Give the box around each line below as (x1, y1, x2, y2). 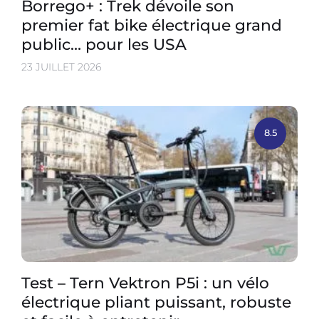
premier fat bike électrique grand (21, 16, 282, 35)
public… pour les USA (21, 35, 187, 54)
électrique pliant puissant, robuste (21, 292, 291, 311)
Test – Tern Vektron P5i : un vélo (21, 273, 269, 292)
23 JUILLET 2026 (21, 61, 101, 74)
